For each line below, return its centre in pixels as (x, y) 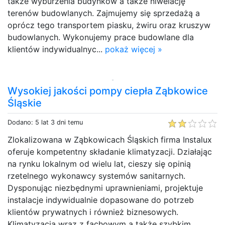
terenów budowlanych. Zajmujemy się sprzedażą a (104, 13)
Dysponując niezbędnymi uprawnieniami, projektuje (105, 188)
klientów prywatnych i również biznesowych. (93, 212)
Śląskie (25, 103)
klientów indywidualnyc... (56, 49)
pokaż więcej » (134, 49)
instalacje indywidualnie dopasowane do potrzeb (101, 200)
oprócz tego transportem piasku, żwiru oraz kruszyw (109, 25)
